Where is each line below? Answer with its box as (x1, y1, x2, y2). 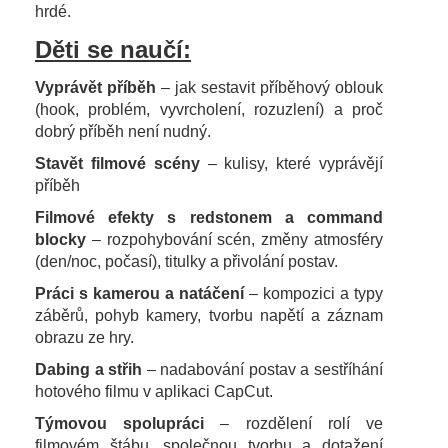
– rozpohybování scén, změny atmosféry (86, 230, 383, 248)
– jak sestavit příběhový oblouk (156, 78, 383, 96)
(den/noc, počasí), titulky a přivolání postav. (35, 252, 338, 270)
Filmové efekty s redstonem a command (35, 208, 383, 226)
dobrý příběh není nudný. (35, 122, 211, 140)
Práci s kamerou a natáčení (35, 284, 244, 302)
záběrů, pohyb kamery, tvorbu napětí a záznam (35, 306, 383, 324)
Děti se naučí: (35, 35, 191, 63)
